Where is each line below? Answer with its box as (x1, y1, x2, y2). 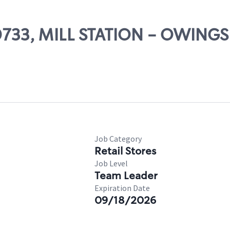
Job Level (94, 158, 128, 168)
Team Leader (94, 169, 158, 182)
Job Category (94, 133, 142, 144)
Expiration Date (94, 183, 150, 193)
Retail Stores (94, 144, 156, 158)
